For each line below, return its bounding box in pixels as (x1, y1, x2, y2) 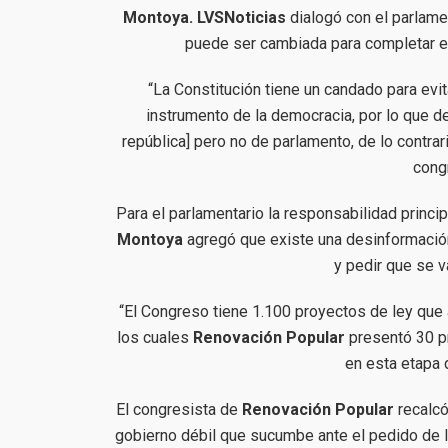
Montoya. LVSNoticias (123, 7, 287, 27)
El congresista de (116, 399, 243, 419)
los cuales (116, 327, 189, 347)
